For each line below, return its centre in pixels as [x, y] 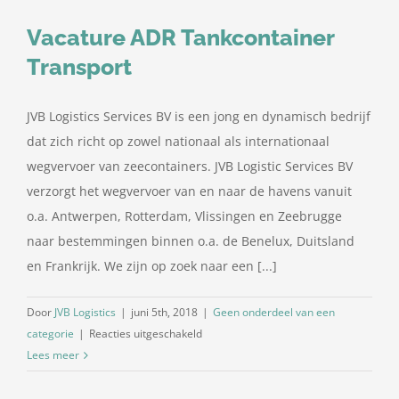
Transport [79, 67]
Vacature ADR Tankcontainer [180, 38]
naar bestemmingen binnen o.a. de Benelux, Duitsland [191, 241]
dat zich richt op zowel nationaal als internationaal [178, 142]
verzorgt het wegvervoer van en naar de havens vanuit [189, 191]
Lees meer [53, 355]
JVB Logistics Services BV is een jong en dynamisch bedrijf [199, 117]
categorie [50, 334]
